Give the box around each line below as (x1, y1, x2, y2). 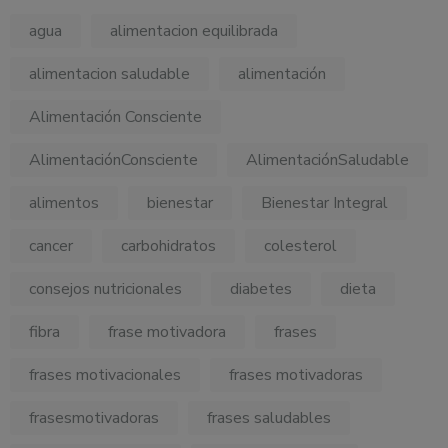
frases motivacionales (29, 363, 181, 386)
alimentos (29, 191, 99, 214)
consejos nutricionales (29, 277, 182, 300)
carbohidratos (121, 234, 216, 257)
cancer (29, 234, 73, 257)
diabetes (230, 277, 292, 300)
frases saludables (207, 406, 331, 429)
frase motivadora (108, 320, 226, 343)
